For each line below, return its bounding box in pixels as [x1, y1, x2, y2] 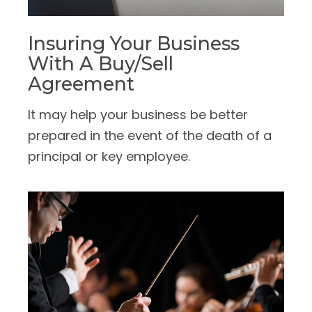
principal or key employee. [28, 148, 190, 166]
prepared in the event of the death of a [28, 127, 272, 145]
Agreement [28, 72, 134, 96]
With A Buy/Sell [28, 52, 173, 76]
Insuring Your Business [28, 32, 240, 56]
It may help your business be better [28, 106, 248, 124]
